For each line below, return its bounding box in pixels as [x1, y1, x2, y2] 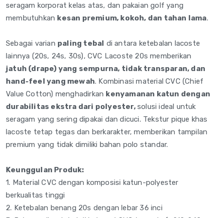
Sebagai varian [6, 38, 57, 48]
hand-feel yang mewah [6, 76, 95, 86]
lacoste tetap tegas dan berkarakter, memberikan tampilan [6, 127, 208, 136]
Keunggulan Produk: [6, 165, 84, 174]
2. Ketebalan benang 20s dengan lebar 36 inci [6, 203, 163, 212]
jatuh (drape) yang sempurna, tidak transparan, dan [6, 64, 206, 73]
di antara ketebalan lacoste [104, 38, 200, 48]
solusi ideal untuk [137, 102, 196, 111]
